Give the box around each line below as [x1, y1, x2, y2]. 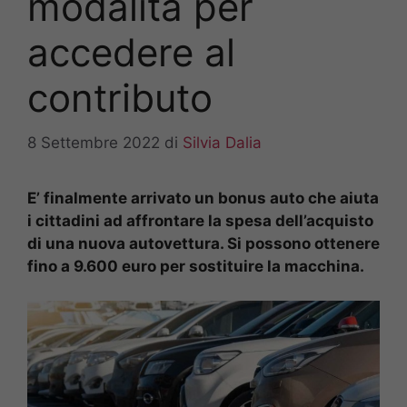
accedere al [27, 29, 235, 76]
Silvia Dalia [183, 133, 262, 152]
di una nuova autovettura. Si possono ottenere [27, 233, 380, 253]
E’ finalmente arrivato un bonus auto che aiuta [27, 188, 379, 207]
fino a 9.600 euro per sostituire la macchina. [27, 256, 364, 275]
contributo [27, 74, 213, 122]
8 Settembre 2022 [27, 133, 160, 152]
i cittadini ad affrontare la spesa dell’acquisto [27, 211, 373, 230]
